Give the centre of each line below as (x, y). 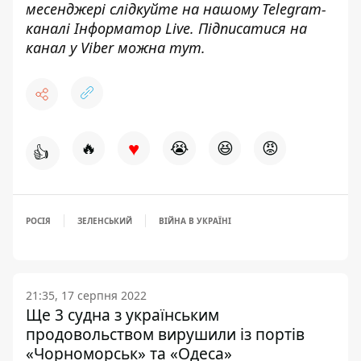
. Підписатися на (249, 28)
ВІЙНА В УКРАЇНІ (195, 221)
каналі (50, 28)
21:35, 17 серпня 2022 (86, 295)
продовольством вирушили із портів (165, 334)
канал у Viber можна (98, 48)
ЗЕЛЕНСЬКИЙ (105, 221)
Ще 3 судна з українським (122, 315)
